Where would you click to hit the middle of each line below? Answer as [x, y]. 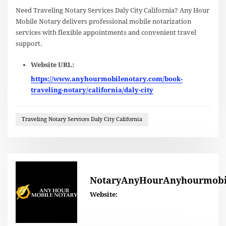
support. [29, 43]
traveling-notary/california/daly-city [92, 90]
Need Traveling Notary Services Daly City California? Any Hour [113, 10]
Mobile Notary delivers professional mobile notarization [104, 21]
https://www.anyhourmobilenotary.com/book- [106, 79]
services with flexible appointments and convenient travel [106, 32]
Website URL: [52, 65]
